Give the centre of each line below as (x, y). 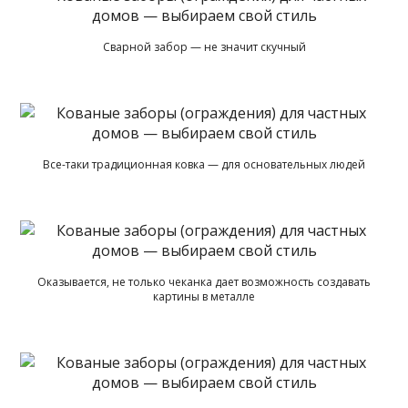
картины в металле (204, 296)
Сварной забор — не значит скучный (204, 46)
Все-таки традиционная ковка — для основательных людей (204, 164)
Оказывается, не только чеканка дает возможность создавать (204, 281)
